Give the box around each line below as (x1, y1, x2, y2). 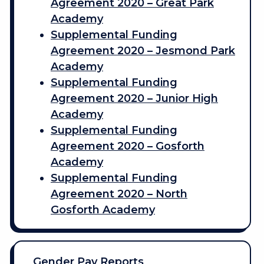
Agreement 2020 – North (50, 187, 187, 200)
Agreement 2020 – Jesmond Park (50, 44, 235, 57)
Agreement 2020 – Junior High (50, 91, 218, 105)
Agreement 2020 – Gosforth (50, 139, 204, 153)
